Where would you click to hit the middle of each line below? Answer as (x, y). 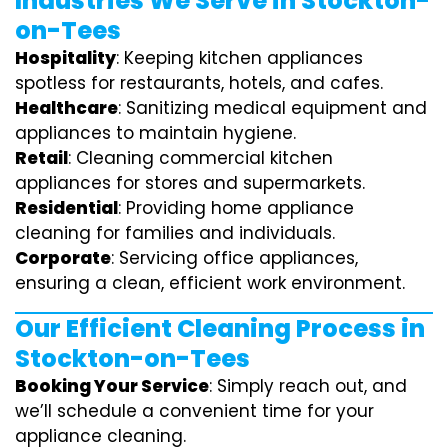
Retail (41, 157)
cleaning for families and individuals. (175, 232)
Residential (66, 207)
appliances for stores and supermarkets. (190, 182)
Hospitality (65, 57)
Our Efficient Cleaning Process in (220, 328)
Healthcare (66, 107)
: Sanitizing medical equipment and (272, 107)
